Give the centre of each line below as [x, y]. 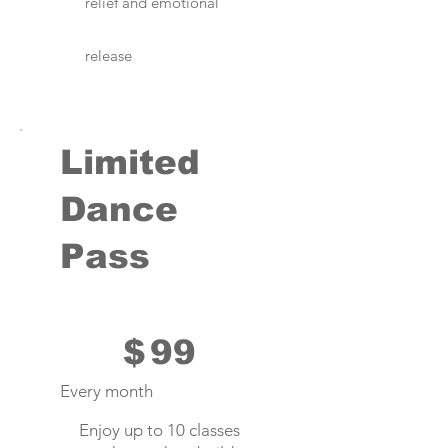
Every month [106, 391]
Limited [130, 161]
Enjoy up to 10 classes [160, 430]
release [108, 56]
